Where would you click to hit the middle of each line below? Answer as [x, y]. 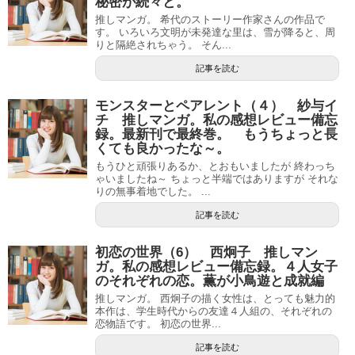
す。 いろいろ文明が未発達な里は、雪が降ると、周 [215, 32]
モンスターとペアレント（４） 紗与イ [216, 106]
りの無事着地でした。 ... [153, 191]
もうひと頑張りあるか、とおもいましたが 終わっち [215, 166]
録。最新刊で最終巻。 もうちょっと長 [216, 134]
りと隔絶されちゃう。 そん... [163, 45]
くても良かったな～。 [162, 149]
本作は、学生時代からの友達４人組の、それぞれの [214, 311]
